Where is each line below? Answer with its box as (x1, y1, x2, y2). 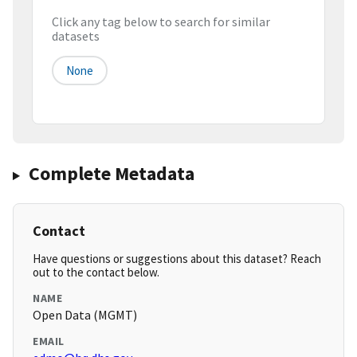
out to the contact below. (33, 265, 159, 280)
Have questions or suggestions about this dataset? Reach (33, 251, 321, 267)
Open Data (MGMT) (33, 307, 137, 324)
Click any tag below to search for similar (52, 14, 270, 30)
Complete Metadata (28, 161, 194, 186)
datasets (52, 28, 100, 45)
